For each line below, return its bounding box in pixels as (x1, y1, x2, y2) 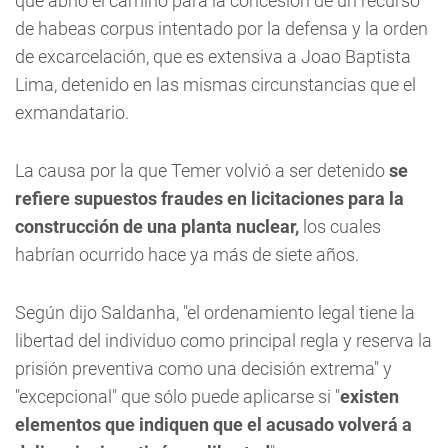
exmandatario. (15, 102, 129, 123)
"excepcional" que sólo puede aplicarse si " (15, 386, 340, 407)
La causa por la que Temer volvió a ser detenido (15, 160, 385, 181)
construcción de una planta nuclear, (15, 216, 299, 237)
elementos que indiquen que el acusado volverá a (15, 414, 412, 435)
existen (340, 386, 399, 407)
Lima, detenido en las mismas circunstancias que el (15, 74, 416, 95)
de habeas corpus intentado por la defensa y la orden (15, 18, 428, 39)
